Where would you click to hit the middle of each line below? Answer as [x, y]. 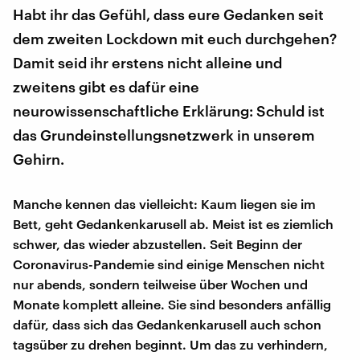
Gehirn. [39, 159]
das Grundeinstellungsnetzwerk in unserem [164, 135]
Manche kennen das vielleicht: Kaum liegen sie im [164, 203]
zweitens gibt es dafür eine [106, 86]
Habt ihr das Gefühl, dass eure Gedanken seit [168, 14]
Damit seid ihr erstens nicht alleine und [147, 62]
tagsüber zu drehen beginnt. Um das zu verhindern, [170, 344]
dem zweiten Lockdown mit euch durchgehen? [175, 38]
